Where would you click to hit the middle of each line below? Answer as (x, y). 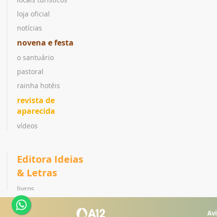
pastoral (30, 71)
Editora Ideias (50, 159)
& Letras (37, 172)
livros (26, 188)
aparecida (36, 111)
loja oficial (33, 14)
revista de (36, 100)
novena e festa (45, 42)
